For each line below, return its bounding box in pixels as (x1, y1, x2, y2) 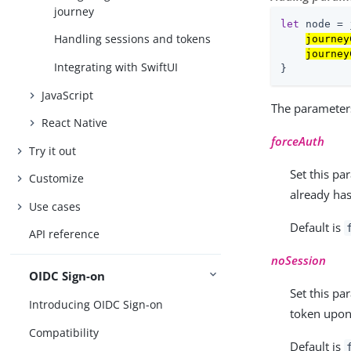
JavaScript (42, 87, 94, 103)
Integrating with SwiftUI (54, 60, 179, 75)
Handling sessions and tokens (54, 31, 212, 47)
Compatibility (29, 324, 100, 340)
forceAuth (271, 132, 325, 149)
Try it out (29, 143, 77, 158)
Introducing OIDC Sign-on (29, 297, 164, 312)
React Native (42, 115, 108, 131)
